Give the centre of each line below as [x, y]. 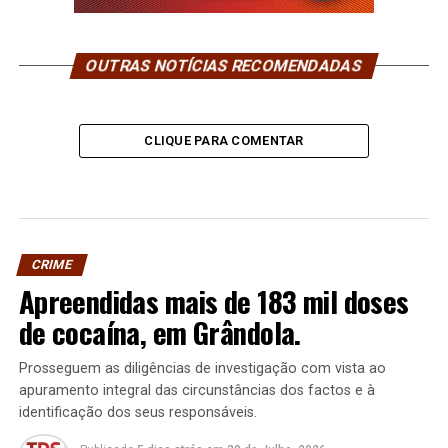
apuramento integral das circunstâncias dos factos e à [196, 391]
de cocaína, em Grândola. [159, 332]
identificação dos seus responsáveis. [137, 413]
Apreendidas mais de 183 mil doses [213, 301]
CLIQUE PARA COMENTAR [224, 141]
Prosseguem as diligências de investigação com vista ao [202, 369]
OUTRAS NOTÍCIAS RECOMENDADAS [224, 66]
